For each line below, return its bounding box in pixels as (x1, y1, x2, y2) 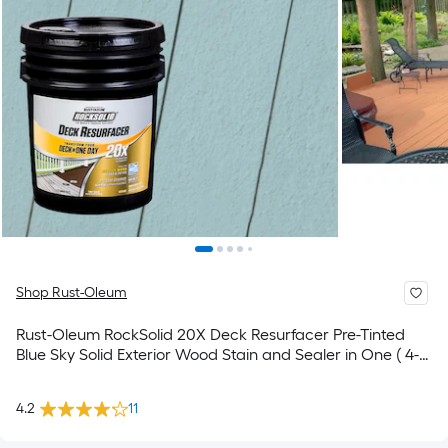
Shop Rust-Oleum (16, 284, 127, 301)
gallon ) (16, 365, 69, 384)
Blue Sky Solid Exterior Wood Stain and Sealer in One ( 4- (16, 345, 419, 364)
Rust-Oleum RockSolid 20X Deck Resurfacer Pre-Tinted (16, 325, 406, 344)
